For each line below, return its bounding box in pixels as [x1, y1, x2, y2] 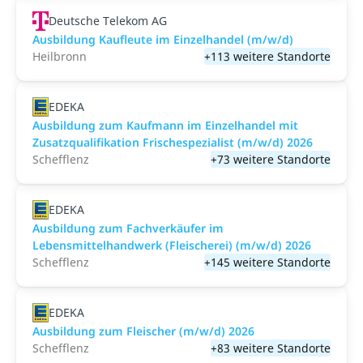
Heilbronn [32, 49, 87, 64]
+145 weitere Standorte [204, 254, 331, 270]
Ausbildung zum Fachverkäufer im [32, 220, 224, 236]
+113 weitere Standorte [204, 49, 331, 64]
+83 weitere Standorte [211, 340, 331, 356]
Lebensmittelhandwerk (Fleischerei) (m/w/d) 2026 [32, 237, 311, 253]
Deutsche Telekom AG [49, 13, 168, 28]
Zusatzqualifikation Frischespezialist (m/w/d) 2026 [32, 135, 313, 150]
